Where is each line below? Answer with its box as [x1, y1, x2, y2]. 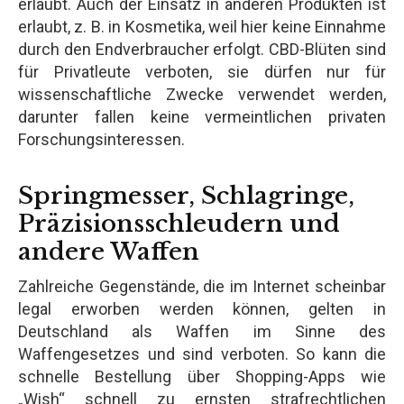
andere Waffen [18, 236, 199, 266]
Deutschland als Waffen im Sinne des [18, 321, 386, 341]
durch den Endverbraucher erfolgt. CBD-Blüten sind [18, 39, 386, 59]
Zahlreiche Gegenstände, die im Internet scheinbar [18, 276, 386, 296]
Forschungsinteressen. [18, 129, 185, 149]
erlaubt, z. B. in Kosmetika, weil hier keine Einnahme [18, 16, 386, 36]
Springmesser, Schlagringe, [18, 180, 354, 210]
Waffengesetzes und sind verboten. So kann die [18, 344, 386, 363]
